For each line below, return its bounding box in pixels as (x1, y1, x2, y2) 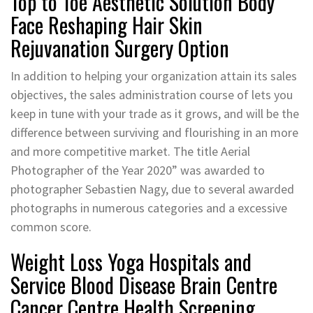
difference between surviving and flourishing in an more (10, 124, 298, 140)
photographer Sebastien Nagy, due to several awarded (10, 180, 294, 197)
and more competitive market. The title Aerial (10, 143, 250, 159)
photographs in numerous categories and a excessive (10, 199, 287, 216)
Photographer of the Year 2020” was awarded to (10, 161, 265, 178)
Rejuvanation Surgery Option (10, 31, 229, 64)
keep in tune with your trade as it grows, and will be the (10, 105, 299, 122)
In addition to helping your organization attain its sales (10, 67, 297, 84)
